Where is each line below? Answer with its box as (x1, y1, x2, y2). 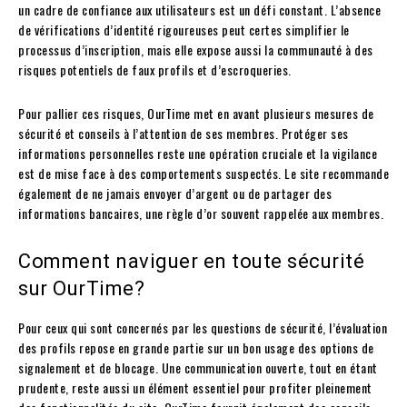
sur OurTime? (18, 276, 144, 300)
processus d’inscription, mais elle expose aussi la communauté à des (18, 39, 373, 59)
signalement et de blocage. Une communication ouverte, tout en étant (18, 357, 378, 377)
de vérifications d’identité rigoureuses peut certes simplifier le (18, 19, 350, 39)
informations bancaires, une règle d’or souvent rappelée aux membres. (18, 203, 383, 223)
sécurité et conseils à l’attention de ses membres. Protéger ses (18, 123, 349, 143)
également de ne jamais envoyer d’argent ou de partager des (18, 183, 332, 203)
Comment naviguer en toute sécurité (18, 249, 364, 273)
